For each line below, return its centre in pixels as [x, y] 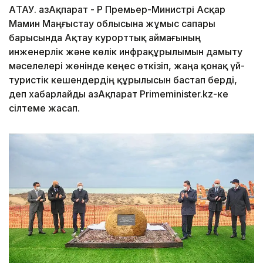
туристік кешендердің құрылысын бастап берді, [123, 80]
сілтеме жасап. [44, 108]
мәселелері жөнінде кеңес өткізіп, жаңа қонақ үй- [127, 66]
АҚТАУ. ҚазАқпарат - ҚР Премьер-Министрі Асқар [117, 10]
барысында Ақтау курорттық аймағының [105, 38]
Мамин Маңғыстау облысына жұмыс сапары [112, 24]
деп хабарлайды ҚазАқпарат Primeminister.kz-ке [119, 94]
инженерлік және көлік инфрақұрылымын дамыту [126, 52]
